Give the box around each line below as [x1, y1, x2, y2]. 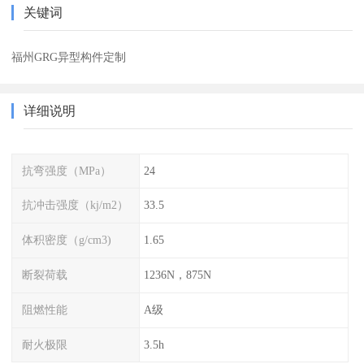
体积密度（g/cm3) [22, 233, 112, 247]
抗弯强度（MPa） [22, 163, 112, 177]
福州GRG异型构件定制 [11, 50, 127, 63]
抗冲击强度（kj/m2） [22, 198, 129, 212]
